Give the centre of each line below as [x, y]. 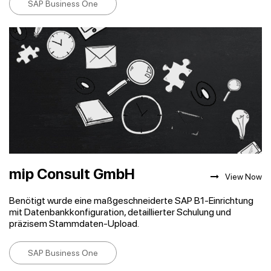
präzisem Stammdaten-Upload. [74, 224]
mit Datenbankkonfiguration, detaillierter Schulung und [120, 212]
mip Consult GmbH [72, 174]
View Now [243, 177]
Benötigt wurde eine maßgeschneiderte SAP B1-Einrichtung [131, 201]
